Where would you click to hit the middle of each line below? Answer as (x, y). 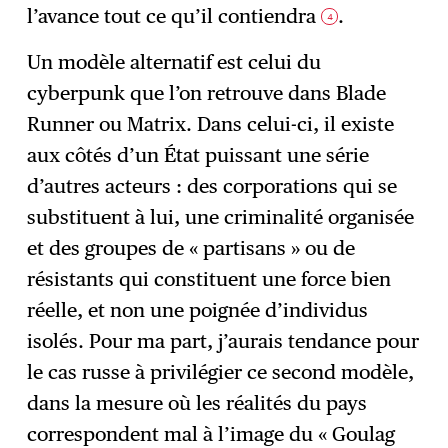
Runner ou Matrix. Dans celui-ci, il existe (211, 124)
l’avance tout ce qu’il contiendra (174, 15)
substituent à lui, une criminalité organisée (221, 217)
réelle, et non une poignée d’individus (198, 310)
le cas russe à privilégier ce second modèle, (221, 372)
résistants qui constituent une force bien (209, 279)
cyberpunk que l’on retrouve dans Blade (207, 93)
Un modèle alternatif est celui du (174, 62)
